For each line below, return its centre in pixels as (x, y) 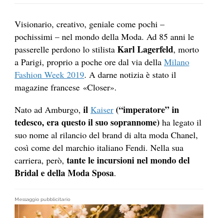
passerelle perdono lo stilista (66, 49)
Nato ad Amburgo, (49, 110)
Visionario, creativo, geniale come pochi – (90, 24)
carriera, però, (41, 160)
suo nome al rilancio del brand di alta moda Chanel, (106, 135)
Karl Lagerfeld (145, 49)
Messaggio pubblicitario (42, 200)
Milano (177, 62)
